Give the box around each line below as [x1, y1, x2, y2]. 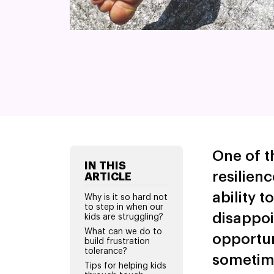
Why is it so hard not [84, 193, 168, 202]
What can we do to [84, 227, 162, 236]
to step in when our [84, 202, 163, 212]
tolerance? [84, 246, 127, 256]
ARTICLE [84, 171, 131, 182]
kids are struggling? [84, 212, 163, 221]
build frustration [84, 237, 150, 246]
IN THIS [84, 160, 126, 171]
